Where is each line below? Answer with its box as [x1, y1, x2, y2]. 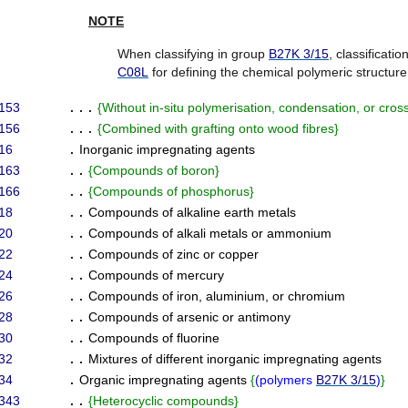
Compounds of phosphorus [93, 184, 250, 199]
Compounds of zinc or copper [88, 247, 259, 261]
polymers [260, 372, 316, 387]
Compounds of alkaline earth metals [88, 205, 296, 219]
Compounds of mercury [88, 268, 224, 282]
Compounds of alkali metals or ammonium [88, 226, 331, 240]
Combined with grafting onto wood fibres [102, 121, 334, 136]
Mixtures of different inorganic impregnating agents [88, 352, 382, 366]
